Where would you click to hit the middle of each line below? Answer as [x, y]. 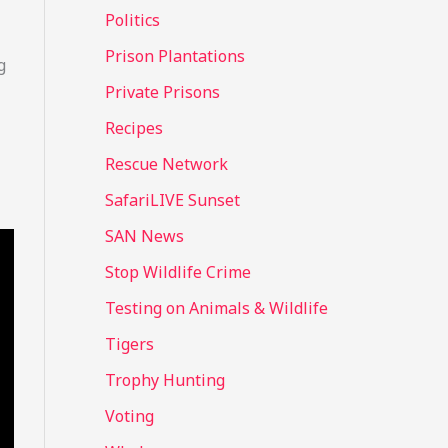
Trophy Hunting [164, 380]
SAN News [144, 236]
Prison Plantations [174, 56]
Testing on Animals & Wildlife [216, 308]
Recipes [133, 128]
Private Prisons [162, 92]
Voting [129, 416]
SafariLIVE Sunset [172, 200]
